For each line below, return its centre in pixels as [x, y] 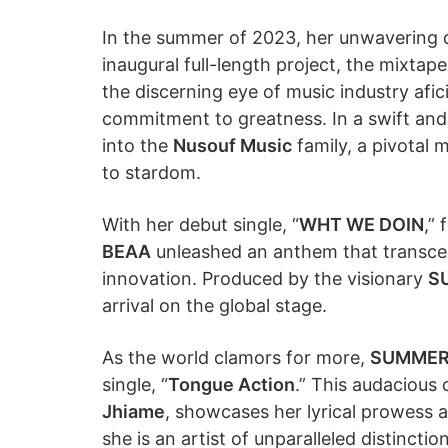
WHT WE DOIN [361, 224]
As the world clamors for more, [236, 357]
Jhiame [133, 411]
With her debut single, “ [200, 224]
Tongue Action [231, 384]
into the [137, 145]
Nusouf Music [232, 145]
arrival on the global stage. [214, 305]
